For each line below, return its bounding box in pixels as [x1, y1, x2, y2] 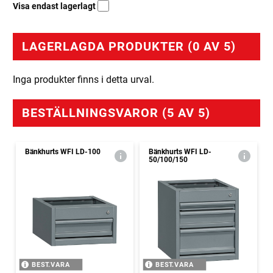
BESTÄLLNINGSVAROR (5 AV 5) [22, 105, 210, 121]
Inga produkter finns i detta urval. [13, 74, 154, 86]
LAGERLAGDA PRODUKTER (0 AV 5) [22, 39, 236, 54]
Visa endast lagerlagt [13, 1, 97, 12]
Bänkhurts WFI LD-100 [25, 147, 101, 157]
